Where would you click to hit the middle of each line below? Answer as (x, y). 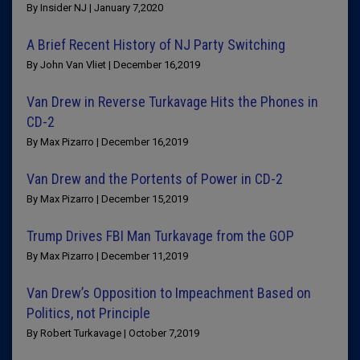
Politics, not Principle (88, 313)
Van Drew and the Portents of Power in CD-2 (155, 179)
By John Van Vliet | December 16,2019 (113, 65)
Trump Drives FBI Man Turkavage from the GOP (160, 236)
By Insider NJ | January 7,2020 (95, 8)
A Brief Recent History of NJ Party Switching (156, 45)
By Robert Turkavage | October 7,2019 (113, 333)
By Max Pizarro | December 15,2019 (107, 199)
